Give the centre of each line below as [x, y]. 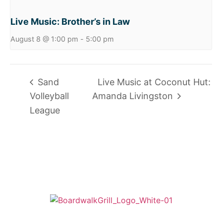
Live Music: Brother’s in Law [70, 22]
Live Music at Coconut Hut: [154, 82]
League [45, 110]
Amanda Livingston [134, 96]
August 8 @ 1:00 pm [44, 39]
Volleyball [49, 96]
